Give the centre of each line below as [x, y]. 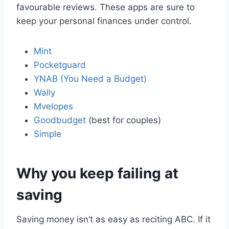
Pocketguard [60, 65]
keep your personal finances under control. [104, 21]
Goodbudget [60, 120]
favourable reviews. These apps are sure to [106, 7]
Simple [48, 134]
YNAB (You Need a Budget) [90, 79]
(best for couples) [123, 120]
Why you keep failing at [97, 174]
